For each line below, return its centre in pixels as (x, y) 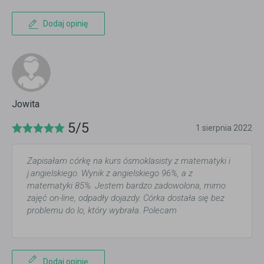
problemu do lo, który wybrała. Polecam (102, 211)
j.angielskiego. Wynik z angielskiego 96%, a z (110, 174)
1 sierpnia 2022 (224, 128)
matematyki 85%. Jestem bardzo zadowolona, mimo (126, 186)
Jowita (26, 104)
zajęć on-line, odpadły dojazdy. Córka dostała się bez (126, 198)
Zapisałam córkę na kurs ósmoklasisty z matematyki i (129, 161)
